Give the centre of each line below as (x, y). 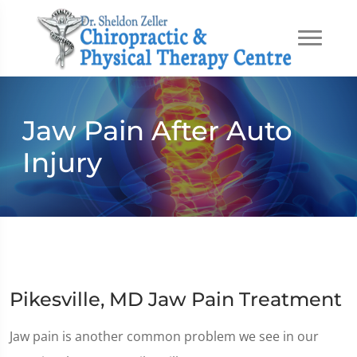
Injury (62, 163)
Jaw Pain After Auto (157, 131)
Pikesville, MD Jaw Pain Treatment (176, 299)
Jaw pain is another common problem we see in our (164, 336)
